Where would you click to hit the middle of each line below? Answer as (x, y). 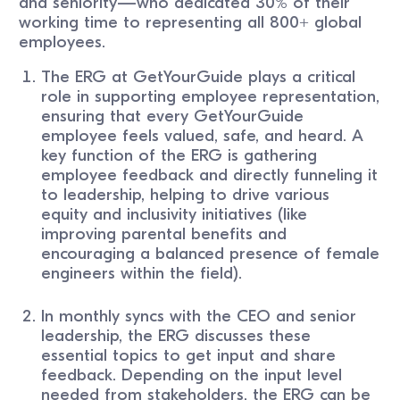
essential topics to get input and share (189, 355)
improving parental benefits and (164, 234)
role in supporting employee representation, (211, 97)
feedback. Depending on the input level (192, 375)
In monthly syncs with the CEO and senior (199, 316)
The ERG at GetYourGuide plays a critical (199, 77)
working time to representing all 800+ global (191, 23)
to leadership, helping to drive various (186, 195)
